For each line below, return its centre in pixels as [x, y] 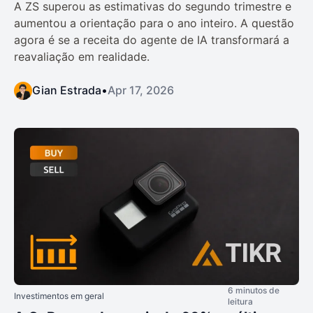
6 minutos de [254, 290]
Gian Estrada [67, 90]
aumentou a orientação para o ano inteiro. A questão [154, 23]
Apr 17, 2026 [141, 90]
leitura [240, 301]
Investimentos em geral [59, 296]
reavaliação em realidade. [82, 56]
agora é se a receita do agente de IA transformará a [152, 39]
